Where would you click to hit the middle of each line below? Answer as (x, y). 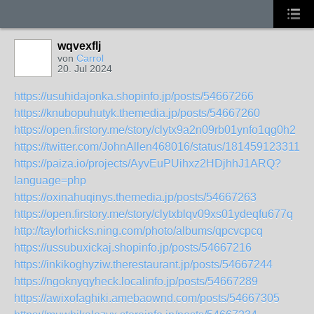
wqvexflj (79, 46)
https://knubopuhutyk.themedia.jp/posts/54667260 (137, 113)
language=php (50, 180)
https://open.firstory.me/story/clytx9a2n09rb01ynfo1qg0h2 (155, 130)
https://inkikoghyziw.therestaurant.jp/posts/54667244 (143, 265)
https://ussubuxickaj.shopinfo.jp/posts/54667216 (133, 248)
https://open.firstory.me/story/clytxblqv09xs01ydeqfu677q (153, 214)
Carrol (90, 58)
